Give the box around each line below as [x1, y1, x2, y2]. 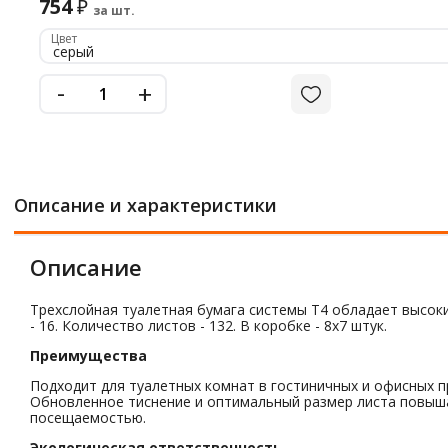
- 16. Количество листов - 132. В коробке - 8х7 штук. [30, 316, 387, 335]
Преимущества [30, 346, 147, 365]
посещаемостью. [30, 408, 146, 427]
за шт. [93, 2, 135, 19]
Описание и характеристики [14, 193, 277, 217]
